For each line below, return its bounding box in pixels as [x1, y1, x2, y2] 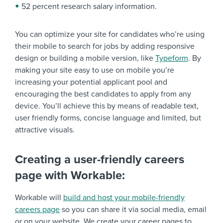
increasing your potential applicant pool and [15, 77, 167, 87]
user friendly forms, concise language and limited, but [15, 112, 201, 123]
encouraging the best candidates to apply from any [15, 89, 191, 99]
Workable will [15, 192, 63, 203]
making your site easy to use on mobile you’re [15, 65, 174, 75]
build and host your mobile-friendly [63, 192, 185, 203]
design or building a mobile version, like [15, 53, 155, 63]
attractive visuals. [15, 124, 75, 135]
